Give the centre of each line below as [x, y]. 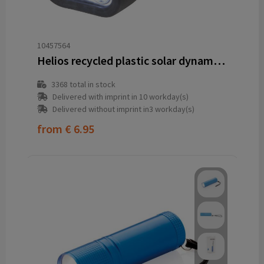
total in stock [91, 85]
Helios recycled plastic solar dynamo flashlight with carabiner [219, 61]
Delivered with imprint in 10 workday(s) [120, 97]
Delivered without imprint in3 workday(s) [123, 109]
